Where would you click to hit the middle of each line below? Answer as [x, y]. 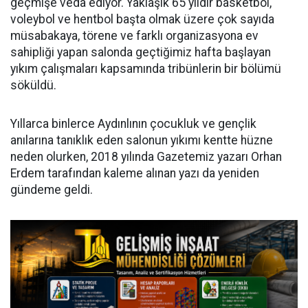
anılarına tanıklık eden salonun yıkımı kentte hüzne [142, 141]
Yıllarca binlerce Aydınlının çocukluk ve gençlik [133, 124]
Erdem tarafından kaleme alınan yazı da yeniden [135, 174]
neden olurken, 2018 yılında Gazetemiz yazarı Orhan [146, 157]
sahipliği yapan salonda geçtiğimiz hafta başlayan [141, 53]
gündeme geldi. [52, 190]
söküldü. [33, 86]
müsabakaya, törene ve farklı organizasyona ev [134, 36]
